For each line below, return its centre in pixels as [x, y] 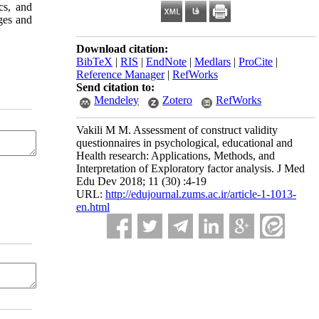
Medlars [213, 62]
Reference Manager [120, 74]
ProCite [256, 62]
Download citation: [122, 49]
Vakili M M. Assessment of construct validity [177, 130]
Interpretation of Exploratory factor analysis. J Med [190, 168]
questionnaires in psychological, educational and [184, 143]
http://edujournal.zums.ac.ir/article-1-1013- [201, 194]
